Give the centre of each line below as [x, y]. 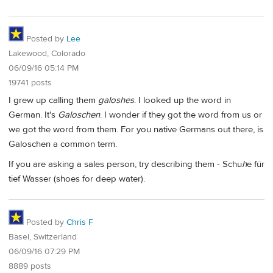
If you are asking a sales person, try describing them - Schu [125, 165]
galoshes [116, 100]
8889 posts [30, 266]
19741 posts [30, 83]
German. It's [33, 115]
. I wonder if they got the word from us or [181, 115]
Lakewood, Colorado [47, 54]
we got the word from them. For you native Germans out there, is [136, 129]
